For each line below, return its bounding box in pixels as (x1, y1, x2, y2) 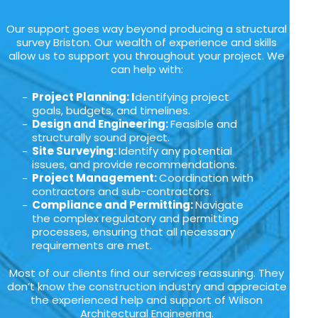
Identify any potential (119, 143, 233, 159)
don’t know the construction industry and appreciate (6, 279, 287, 295)
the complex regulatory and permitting (32, 211, 239, 226)
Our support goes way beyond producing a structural (6, 21, 287, 37)
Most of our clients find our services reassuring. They (9, 265, 284, 281)
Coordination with (159, 170, 254, 186)
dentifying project (135, 89, 230, 105)
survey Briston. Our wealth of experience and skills (16, 35, 277, 50)
